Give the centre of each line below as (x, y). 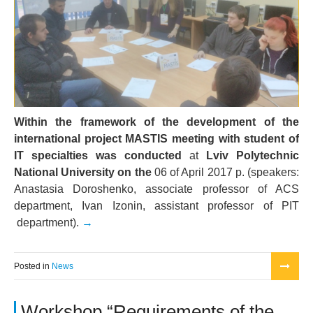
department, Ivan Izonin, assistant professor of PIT (156, 205)
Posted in (33, 266)
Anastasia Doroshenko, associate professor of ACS (156, 189)
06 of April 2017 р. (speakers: (227, 172)
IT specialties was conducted (98, 155)
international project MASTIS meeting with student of (156, 138)
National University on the (84, 172)
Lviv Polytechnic (253, 155)
